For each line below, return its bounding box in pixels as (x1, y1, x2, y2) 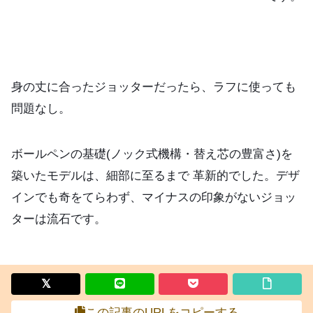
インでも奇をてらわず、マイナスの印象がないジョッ (11, 190, 296, 204)
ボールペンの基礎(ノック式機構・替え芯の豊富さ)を (11, 147, 293, 161)
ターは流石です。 (11, 212, 106, 226)
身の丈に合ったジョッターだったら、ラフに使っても (11, 80, 296, 94)
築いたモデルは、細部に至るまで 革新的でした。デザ (11, 168, 300, 182)
